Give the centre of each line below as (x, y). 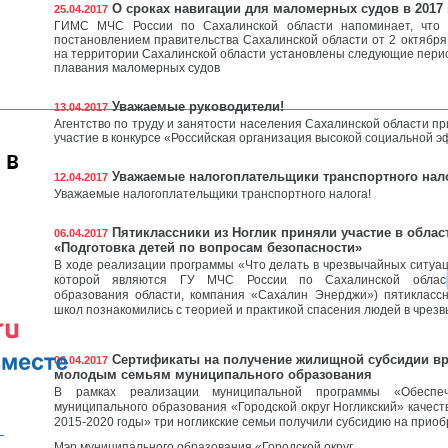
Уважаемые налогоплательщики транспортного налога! (212, 194)
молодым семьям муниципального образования (213, 374)
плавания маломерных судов (137, 68)
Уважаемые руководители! (196, 106)
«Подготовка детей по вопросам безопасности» (208, 247)
